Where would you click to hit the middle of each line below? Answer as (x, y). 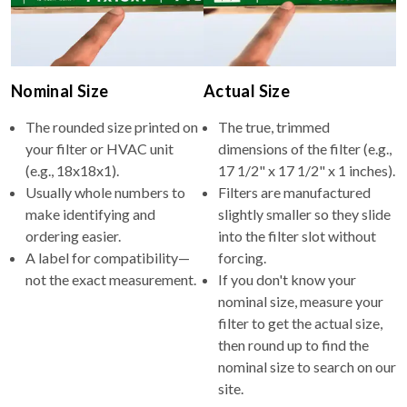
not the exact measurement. (111, 279)
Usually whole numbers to (105, 192)
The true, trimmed (274, 126)
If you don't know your (287, 279)
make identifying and (90, 213)
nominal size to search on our (307, 366)
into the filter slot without (297, 235)
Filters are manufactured (294, 192)
